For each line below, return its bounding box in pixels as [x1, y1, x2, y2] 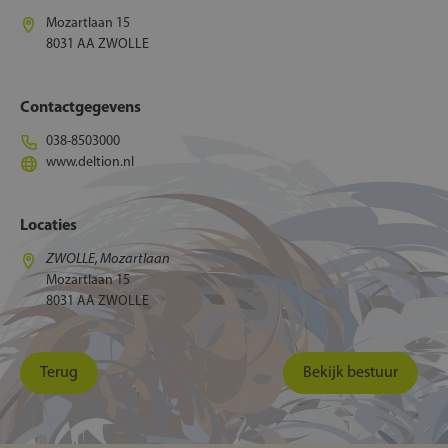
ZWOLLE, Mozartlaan [46, 251, 170, 267]
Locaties [20, 218, 77, 234]
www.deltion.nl [46, 155, 134, 170]
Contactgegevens [20, 100, 141, 116]
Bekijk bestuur [303, 365, 398, 381]
